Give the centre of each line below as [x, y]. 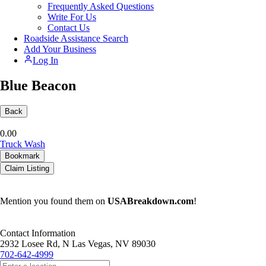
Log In [45, 60]
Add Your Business [60, 49]
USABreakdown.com [151, 201]
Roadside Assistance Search [76, 38]
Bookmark [22, 156]
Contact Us [69, 27]
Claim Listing [27, 169]
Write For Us [72, 17]
